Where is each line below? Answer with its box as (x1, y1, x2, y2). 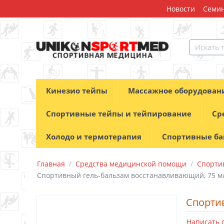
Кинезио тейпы (46, 85, 107, 96)
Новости (166, 4, 195, 13)
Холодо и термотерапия (46, 131, 141, 142)
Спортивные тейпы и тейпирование (46, 108, 191, 119)
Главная (37, 159, 65, 169)
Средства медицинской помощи (75, 159, 186, 169)
